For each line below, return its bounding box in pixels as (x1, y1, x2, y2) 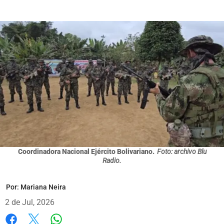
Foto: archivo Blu (156, 147, 206, 155)
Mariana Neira (20, 182, 66, 191)
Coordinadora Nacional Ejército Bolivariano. (17, 147, 154, 155)
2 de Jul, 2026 (5, 197, 54, 207)
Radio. (102, 156, 121, 164)
